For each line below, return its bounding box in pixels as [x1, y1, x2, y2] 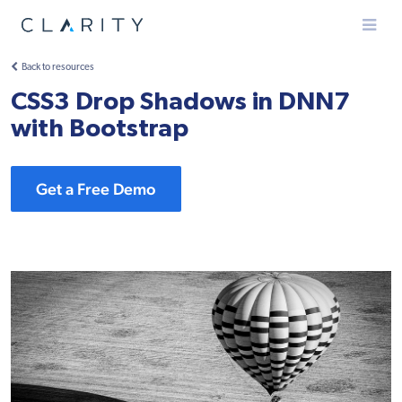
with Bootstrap [11, 117, 188, 142]
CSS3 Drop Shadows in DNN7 [11, 90, 350, 115]
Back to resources [22, 63, 94, 73]
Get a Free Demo [36, 179, 156, 198]
